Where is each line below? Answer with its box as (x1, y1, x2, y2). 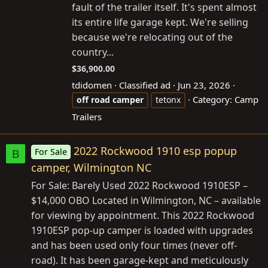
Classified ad (119, 79, 170, 92)
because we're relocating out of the (72, 31, 233, 44)
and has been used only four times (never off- (31, 239, 237, 252)
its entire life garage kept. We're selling (72, 16, 248, 29)
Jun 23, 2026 (178, 79, 230, 92)
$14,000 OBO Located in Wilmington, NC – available (31, 194, 261, 208)
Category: (193, 93, 234, 106)
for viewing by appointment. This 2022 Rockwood (31, 209, 254, 223)
